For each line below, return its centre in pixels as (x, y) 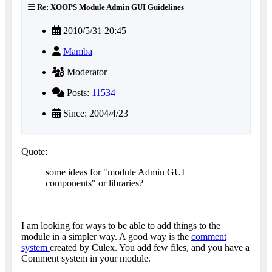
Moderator (86, 72)
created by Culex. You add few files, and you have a (150, 248)
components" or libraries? (94, 183)
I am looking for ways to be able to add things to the (121, 226)
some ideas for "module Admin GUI (115, 172)
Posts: (78, 93)
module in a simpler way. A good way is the (106, 237)
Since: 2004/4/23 (94, 114)
